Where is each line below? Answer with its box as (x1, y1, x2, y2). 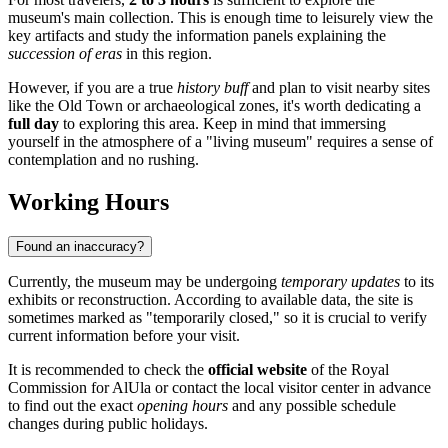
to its (400, 273, 434, 291)
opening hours (137, 397, 228, 415)
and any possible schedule (228, 397, 396, 415)
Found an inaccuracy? (16, 239, 144, 255)
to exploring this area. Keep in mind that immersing (59, 115, 386, 133)
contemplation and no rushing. (8, 151, 199, 169)
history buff (177, 79, 248, 97)
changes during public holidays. (8, 415, 208, 433)
